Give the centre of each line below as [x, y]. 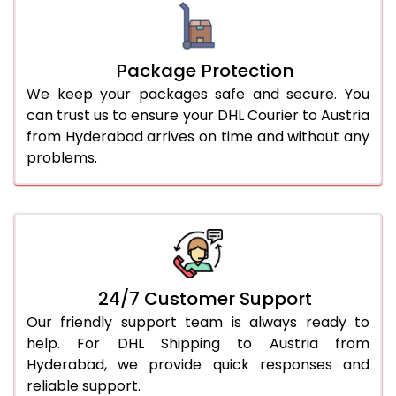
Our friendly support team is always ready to [198, 322]
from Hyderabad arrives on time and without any [198, 136]
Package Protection [205, 70]
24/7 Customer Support [205, 298]
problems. [62, 157]
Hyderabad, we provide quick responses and [198, 364]
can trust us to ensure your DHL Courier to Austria [198, 115]
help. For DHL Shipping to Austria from [198, 343]
